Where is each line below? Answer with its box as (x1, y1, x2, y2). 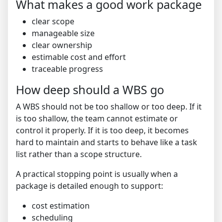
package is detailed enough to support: (16, 180, 163, 192)
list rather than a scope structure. (16, 149, 142, 160)
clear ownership (32, 40, 92, 51)
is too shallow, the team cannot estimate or (16, 113, 178, 124)
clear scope (32, 16, 74, 27)
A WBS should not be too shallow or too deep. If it (16, 101, 202, 112)
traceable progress (32, 63, 103, 75)
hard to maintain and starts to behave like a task (16, 137, 197, 148)
